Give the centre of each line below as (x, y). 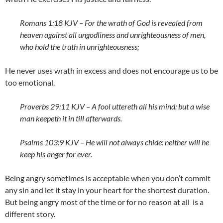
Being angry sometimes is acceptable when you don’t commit (108, 178)
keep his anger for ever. (56, 154)
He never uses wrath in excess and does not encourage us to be (111, 70)
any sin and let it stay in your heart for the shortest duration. (107, 190)
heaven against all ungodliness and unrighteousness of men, (113, 34)
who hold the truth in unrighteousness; (79, 46)
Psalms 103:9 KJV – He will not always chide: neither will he (114, 142)
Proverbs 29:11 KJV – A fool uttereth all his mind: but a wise (115, 106)
